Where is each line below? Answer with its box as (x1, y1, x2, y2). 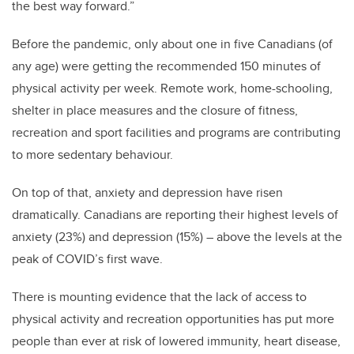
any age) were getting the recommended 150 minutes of (12, 57, 321, 75)
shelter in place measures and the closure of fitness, (12, 101, 298, 119)
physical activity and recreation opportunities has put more (12, 310, 334, 328)
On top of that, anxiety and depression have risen (12, 183, 283, 201)
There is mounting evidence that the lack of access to (12, 288, 307, 306)
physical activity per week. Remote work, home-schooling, (12, 79, 333, 97)
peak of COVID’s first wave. (12, 250, 163, 268)
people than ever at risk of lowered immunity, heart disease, (12, 332, 341, 350)
